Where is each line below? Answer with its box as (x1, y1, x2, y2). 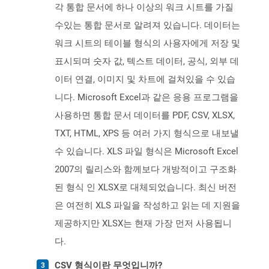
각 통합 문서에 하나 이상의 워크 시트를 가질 (55, 2, 234, 13)
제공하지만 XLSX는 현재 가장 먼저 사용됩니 (55, 218, 232, 229)
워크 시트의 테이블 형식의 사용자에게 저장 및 (55, 38, 240, 49)
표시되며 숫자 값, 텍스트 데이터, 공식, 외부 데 (55, 56, 239, 67)
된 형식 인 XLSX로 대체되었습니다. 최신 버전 (55, 182, 237, 193)
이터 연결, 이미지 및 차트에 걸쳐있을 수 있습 (55, 74, 235, 85)
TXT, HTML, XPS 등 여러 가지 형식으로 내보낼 (55, 128, 239, 139)
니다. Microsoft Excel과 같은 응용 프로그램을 (55, 92, 238, 103)
